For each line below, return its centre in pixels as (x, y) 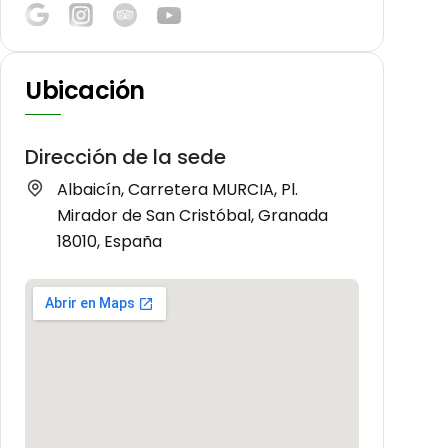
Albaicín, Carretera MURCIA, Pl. (177, 190)
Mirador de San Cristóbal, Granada (192, 216)
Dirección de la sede (125, 157)
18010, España (109, 242)
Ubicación (85, 91)
